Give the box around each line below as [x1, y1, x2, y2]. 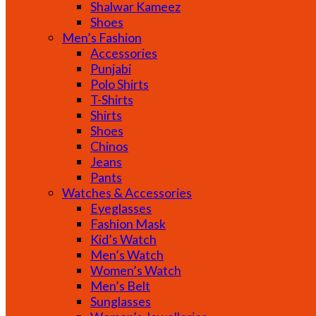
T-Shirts [90, 91, 133, 107]
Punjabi [90, 60, 131, 76]
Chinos [90, 138, 128, 154]
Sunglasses [90, 293, 151, 309]
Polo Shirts [90, 75, 149, 92]
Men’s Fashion [62, 29, 142, 45]
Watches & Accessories [62, 184, 192, 200]
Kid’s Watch [90, 231, 157, 247]
